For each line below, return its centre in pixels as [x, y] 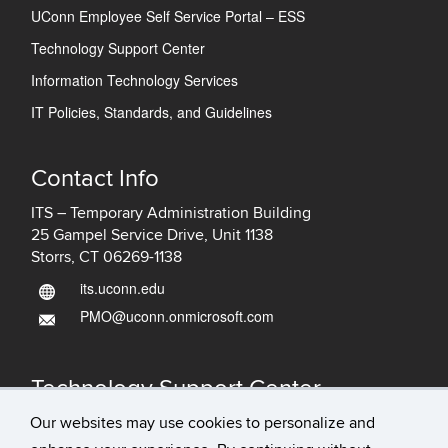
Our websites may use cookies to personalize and [202, 423]
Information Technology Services [134, 80]
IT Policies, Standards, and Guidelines [151, 112]
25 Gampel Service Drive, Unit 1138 [152, 235]
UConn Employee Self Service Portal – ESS [168, 16]
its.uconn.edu [122, 288]
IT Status [108, 422]
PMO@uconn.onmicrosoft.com [177, 316]
